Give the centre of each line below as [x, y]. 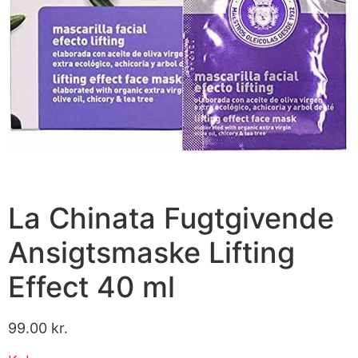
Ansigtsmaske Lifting [151, 252]
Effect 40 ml [91, 286]
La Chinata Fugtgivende [171, 218]
